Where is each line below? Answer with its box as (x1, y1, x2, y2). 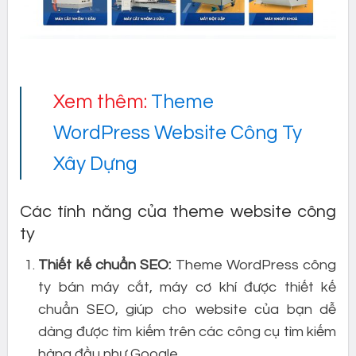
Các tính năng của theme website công (19, 203, 337, 222)
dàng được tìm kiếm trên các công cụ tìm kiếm (38, 324, 337, 340)
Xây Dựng (53, 154, 138, 175)
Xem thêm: (53, 92, 152, 113)
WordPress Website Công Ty (53, 123, 303, 144)
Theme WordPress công (171, 257, 337, 273)
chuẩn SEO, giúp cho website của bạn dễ (38, 302, 337, 318)
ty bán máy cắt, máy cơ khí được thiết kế (38, 280, 337, 296)
